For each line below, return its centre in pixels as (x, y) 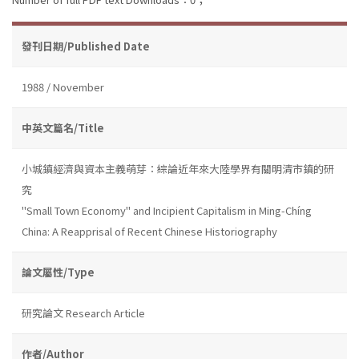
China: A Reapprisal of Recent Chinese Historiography (149, 231)
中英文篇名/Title (63, 127)
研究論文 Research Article (83, 313)
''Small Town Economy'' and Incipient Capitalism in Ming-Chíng (167, 210)
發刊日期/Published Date (86, 46)
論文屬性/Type (58, 272)
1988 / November (63, 87)
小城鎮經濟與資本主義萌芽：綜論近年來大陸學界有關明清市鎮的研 (178, 168)
